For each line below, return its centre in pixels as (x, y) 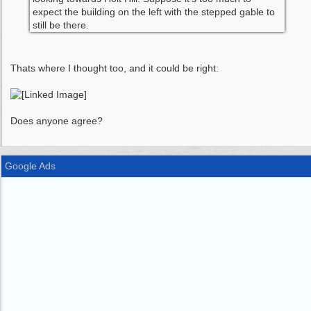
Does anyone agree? (57, 121)
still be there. (61, 25)
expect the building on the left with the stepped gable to (154, 12)
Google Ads (30, 166)
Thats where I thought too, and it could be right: (115, 68)
